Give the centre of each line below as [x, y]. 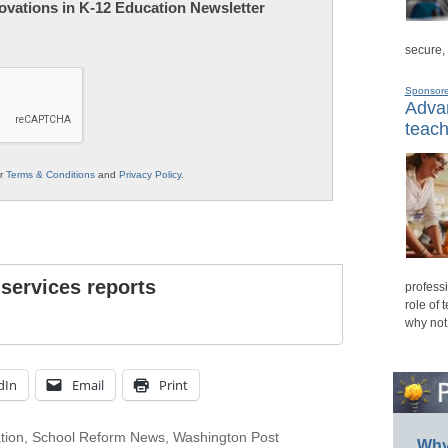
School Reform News [98, 438]
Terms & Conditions [50, 175]
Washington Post [225, 438]
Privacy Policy [150, 175]
